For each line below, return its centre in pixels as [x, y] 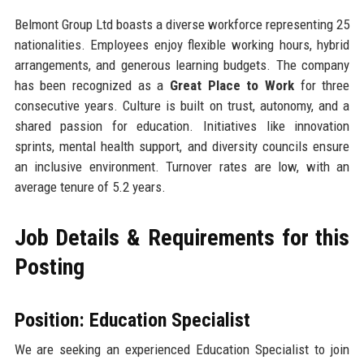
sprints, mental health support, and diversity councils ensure [182, 146]
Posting [49, 266]
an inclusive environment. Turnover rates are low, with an [182, 166]
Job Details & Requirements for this [182, 237]
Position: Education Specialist [132, 320]
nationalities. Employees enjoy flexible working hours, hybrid [182, 44]
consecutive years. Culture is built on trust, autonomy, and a [182, 105]
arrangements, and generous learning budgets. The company [182, 65]
